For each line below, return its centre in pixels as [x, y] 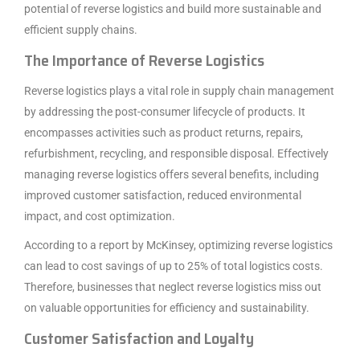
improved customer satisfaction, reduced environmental [163, 195]
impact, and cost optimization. [100, 216]
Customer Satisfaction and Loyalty [139, 338]
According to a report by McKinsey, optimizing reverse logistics [178, 245]
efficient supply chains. [81, 29]
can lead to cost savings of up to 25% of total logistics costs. [174, 266]
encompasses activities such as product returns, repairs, [164, 132]
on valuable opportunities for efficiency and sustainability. [167, 307]
